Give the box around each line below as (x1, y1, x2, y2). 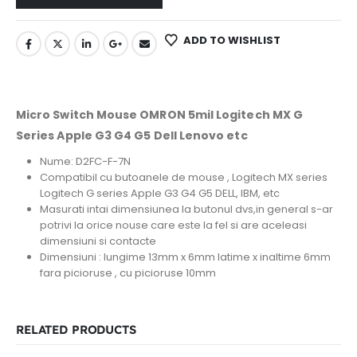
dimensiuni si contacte (39, 233, 156, 249)
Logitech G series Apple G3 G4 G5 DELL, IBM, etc (39, 185, 280, 201)
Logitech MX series (231, 169, 328, 185)
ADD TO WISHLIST (182, 32, 280, 48)
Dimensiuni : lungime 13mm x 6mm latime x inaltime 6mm (39, 249, 331, 265)
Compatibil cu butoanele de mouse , (39, 169, 232, 185)
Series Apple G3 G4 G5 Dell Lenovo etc (16, 127, 248, 143)
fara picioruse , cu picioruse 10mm (39, 265, 216, 280)
